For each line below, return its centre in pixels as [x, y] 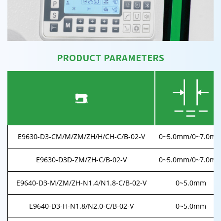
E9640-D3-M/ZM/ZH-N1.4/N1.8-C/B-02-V [81, 183]
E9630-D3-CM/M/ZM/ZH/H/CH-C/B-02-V [81, 136]
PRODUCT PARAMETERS [110, 57]
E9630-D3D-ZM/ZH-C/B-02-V [81, 159]
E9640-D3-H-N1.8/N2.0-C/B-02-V [81, 206]
